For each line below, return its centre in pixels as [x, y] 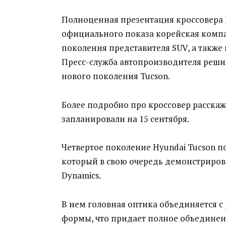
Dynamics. [81, 176]
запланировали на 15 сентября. [125, 119]
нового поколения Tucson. [116, 76]
